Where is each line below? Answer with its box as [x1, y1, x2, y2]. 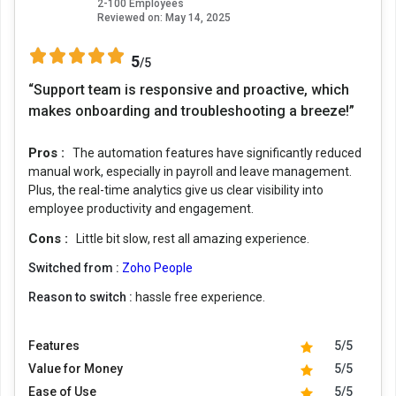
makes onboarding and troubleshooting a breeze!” [28, 102, 354, 119]
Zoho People [122, 260, 193, 275]
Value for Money [28, 361, 123, 376]
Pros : [28, 144, 68, 161]
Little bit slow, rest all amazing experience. [76, 231, 309, 246]
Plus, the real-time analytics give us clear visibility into [28, 182, 324, 197]
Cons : [28, 230, 72, 247]
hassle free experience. [135, 289, 265, 304]
